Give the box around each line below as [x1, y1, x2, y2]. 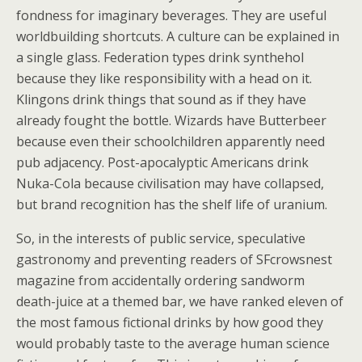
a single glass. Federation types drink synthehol [16, 48, 304, 66]
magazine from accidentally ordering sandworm [16, 271, 305, 289]
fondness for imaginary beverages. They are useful [16, 6, 326, 24]
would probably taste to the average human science [16, 335, 330, 352]
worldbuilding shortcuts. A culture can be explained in [16, 27, 339, 45]
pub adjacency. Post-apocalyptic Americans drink [16, 154, 309, 171]
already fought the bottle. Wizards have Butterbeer [16, 112, 326, 129]
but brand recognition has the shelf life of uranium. [16, 196, 327, 213]
